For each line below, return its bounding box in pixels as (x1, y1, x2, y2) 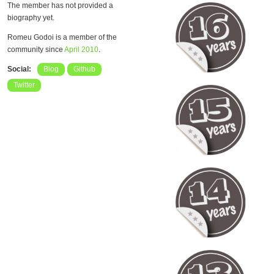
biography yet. (7, 13, 54, 22)
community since (7, 45, 64, 54)
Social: (7, 65, 31, 73)
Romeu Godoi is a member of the (7, 33, 117, 42)
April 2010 (64, 45, 98, 54)
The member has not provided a (7, 1, 113, 10)
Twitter (13, 81, 35, 89)
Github (73, 65, 95, 73)
